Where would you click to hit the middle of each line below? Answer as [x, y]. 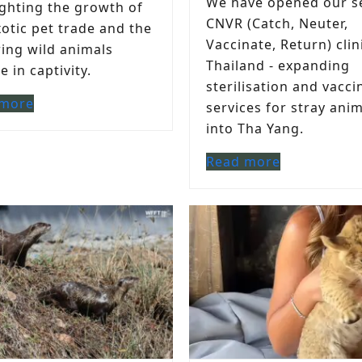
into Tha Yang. [255, 128]
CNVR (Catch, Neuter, [277, 23]
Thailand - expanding [278, 65]
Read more [243, 162]
